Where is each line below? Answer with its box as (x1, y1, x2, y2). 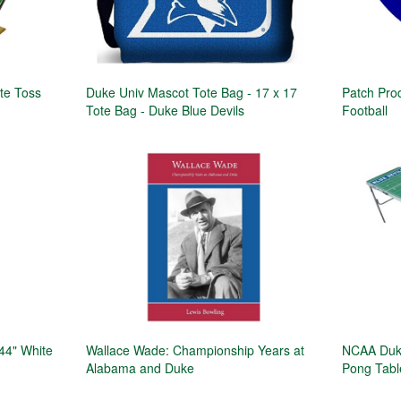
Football (342, 100, 388, 119)
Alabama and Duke (85, 358, 194, 377)
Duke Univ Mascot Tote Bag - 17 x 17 (85, 82, 297, 101)
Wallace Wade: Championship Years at (85, 340, 304, 359)
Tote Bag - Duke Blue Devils (85, 100, 244, 119)
